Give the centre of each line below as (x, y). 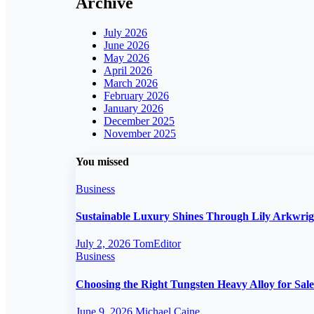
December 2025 (139, 121)
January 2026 (134, 109)
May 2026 (127, 58)
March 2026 (131, 83)
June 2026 (127, 46)
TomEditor (157, 244)
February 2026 (136, 96)
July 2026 (125, 33)
